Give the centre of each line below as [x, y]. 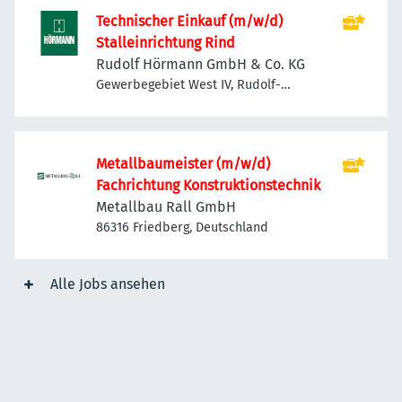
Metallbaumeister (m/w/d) [183, 163]
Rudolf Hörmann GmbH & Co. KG [201, 64]
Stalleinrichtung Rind [166, 42]
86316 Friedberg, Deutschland [182, 227]
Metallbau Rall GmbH [166, 206]
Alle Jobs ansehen [108, 284]
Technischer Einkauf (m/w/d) [189, 21]
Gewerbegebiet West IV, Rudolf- [188, 84]
